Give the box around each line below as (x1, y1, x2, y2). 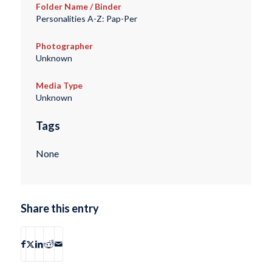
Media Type (35, 80, 83, 91)
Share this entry (20, 201, 99, 215)
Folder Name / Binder (35, 1, 121, 12)
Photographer (35, 41, 93, 52)
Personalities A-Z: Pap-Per (35, 13, 137, 24)
